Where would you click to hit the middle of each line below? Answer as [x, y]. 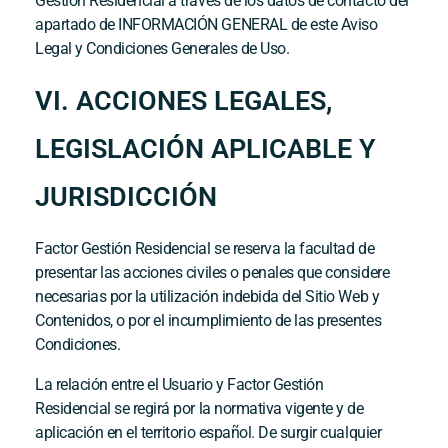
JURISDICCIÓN [126, 196]
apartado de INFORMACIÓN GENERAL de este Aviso [206, 24]
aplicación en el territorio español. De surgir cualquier [208, 432]
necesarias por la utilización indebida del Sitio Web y [207, 296]
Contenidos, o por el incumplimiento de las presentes [208, 320]
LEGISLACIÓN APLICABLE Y [205, 148]
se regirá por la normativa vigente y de [237, 408]
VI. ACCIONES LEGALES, [183, 100]
